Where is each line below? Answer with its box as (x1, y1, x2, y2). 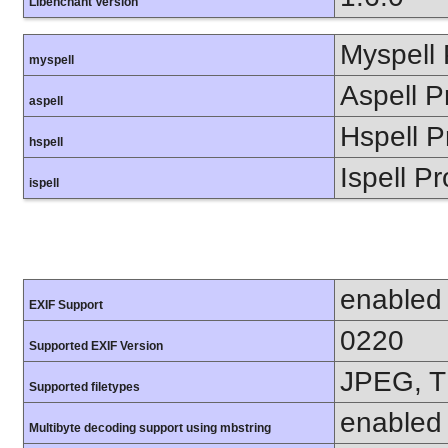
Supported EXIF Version (29, 339, 163, 354)
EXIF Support (29, 298, 103, 313)
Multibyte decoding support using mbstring (29, 421, 271, 436)
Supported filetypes (29, 380, 140, 395)
